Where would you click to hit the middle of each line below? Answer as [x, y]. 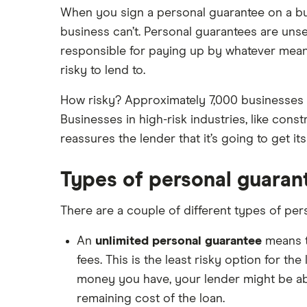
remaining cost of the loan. [151, 299]
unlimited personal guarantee [179, 241]
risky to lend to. [103, 71]
